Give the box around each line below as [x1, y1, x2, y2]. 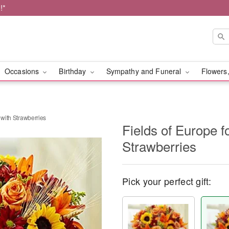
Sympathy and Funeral [106, 66, 184, 76]
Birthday [59, 66, 88, 76]
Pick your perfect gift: [122, 174, 211, 188]
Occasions [4, 66, 41, 76]
